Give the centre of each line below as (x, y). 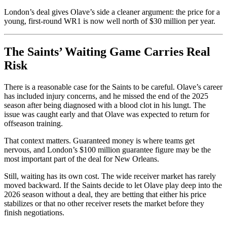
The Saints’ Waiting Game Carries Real (107, 51)
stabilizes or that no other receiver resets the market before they (104, 203)
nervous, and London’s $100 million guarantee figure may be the (107, 149)
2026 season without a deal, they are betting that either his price (105, 194)
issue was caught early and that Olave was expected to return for (107, 114)
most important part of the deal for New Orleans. (82, 159)
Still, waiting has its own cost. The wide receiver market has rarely (110, 176)
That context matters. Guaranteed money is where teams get (99, 140)
